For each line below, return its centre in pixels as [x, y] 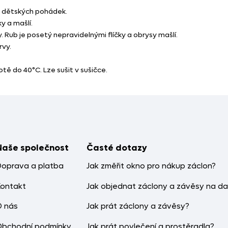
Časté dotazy [117, 148]
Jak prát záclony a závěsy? [138, 206]
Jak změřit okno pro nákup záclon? [151, 166]
